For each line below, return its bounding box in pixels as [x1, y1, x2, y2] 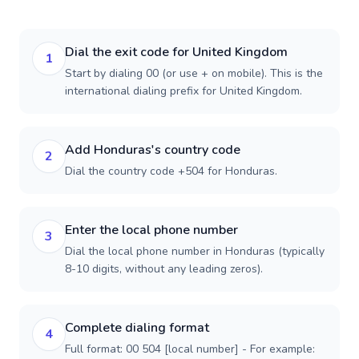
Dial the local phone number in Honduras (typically [65, 244, 325, 259]
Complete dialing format [65, 319, 209, 337]
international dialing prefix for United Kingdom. [65, 83, 302, 99]
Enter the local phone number [65, 221, 238, 239]
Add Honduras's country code [65, 141, 240, 159]
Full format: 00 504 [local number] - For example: [65, 341, 315, 357]
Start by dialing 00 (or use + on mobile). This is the [65, 66, 323, 81]
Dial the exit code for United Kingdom [65, 43, 288, 61]
